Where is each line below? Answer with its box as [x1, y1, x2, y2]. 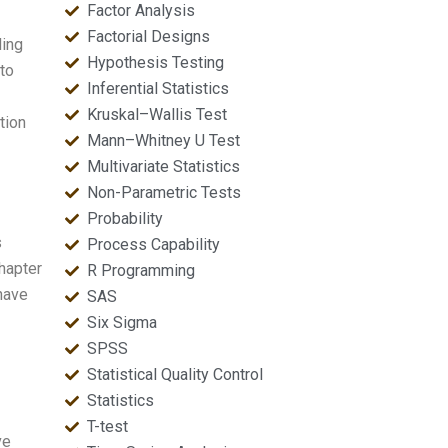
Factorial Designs [87, 27, 211, 46]
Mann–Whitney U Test [87, 131, 241, 150]
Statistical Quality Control [87, 365, 264, 384]
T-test [87, 417, 129, 436]
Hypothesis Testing [87, 53, 225, 72]
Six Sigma [87, 313, 158, 332]
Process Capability [87, 235, 221, 254]
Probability [87, 209, 164, 228]
